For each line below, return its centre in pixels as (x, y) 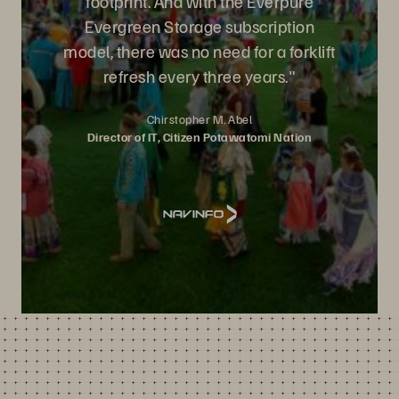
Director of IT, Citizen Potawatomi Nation (199, 137)
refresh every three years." (199, 76)
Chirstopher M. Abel (199, 119)
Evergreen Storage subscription (199, 26)
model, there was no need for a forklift (199, 51)
